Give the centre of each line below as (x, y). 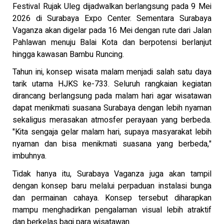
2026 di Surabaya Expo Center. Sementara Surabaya (112, 18)
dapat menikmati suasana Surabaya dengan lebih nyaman (112, 108)
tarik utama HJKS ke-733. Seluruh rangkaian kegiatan (112, 84)
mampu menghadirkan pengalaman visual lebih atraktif (112, 210)
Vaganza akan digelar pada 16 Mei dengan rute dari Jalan (112, 30)
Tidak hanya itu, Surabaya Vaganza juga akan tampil (112, 174)
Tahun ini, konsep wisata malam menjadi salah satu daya (112, 72)
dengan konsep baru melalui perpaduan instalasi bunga (112, 186)
